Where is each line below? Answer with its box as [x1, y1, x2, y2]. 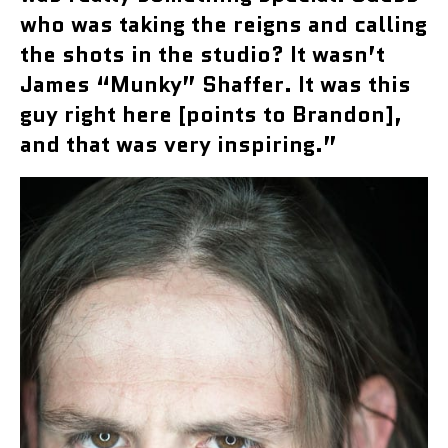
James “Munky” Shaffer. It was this [20, 68, 411, 100]
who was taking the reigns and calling [20, 8, 427, 40]
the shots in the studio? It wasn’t [20, 38, 385, 70]
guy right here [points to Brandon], [20, 98, 402, 130]
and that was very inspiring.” [20, 128, 337, 160]
